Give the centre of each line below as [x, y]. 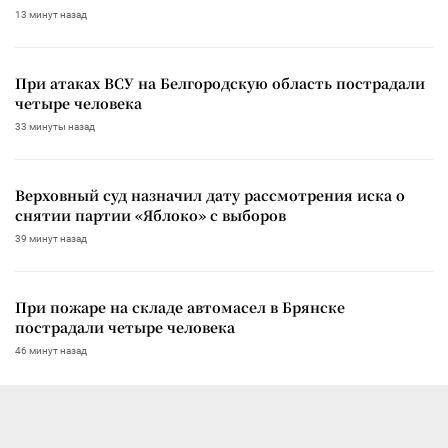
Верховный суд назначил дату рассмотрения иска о [210, 194]
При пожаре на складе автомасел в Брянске [180, 306]
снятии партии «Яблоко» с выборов [150, 214]
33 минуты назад [55, 126]
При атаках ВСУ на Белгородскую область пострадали [220, 82]
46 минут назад [51, 350]
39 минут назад [51, 238]
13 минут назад [51, 14]
